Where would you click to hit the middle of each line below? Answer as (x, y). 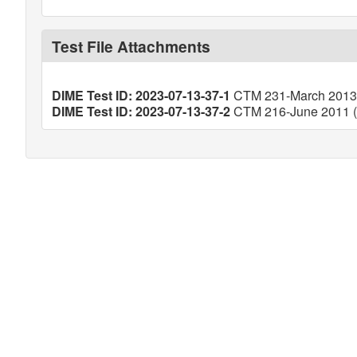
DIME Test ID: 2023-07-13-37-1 (141, 95)
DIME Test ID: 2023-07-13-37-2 (141, 111)
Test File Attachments (131, 46)
